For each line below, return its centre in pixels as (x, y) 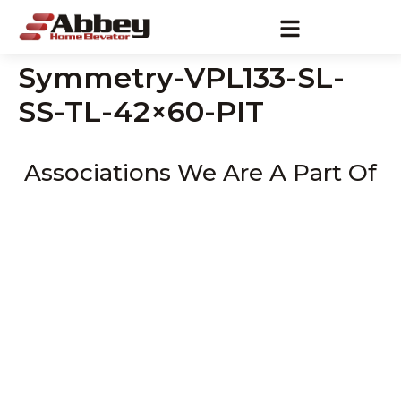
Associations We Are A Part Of (200, 173)
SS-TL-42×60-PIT (141, 111)
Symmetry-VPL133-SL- (181, 77)
